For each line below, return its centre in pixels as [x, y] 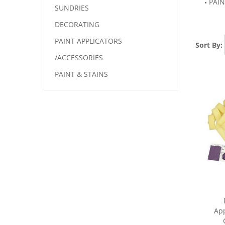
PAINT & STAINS [81, 74]
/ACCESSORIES [79, 58]
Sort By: [209, 45]
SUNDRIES [72, 8]
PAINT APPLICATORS [88, 41]
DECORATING [77, 24]
